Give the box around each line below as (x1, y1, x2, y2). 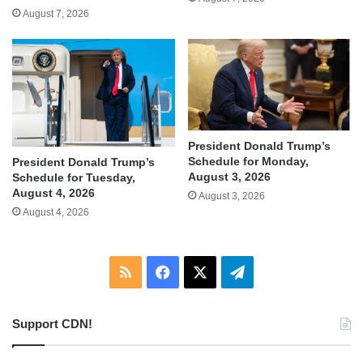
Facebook (169, 263, 233, 280)
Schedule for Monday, (188, 154, 309, 168)
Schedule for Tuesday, (12, 171, 135, 185)
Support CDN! (12, 317, 92, 331)
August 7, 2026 (23, 7, 89, 19)
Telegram (244, 263, 304, 280)
